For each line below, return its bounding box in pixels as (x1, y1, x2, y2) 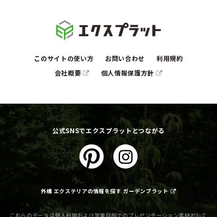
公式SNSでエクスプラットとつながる (52, 125, 165, 135)
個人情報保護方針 (101, 68, 156, 77)
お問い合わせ (105, 53, 145, 63)
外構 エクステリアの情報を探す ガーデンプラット (40, 186, 169, 195)
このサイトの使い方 (34, 53, 94, 63)
